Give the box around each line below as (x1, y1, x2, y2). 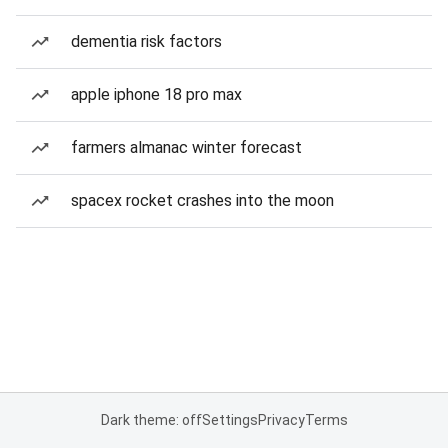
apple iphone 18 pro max (71, 85, 242, 104)
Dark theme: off (100, 412, 202, 428)
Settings (201, 412, 258, 428)
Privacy (257, 412, 305, 428)
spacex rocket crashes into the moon (71, 191, 334, 210)
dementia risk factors (71, 32, 222, 51)
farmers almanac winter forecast (71, 138, 302, 157)
